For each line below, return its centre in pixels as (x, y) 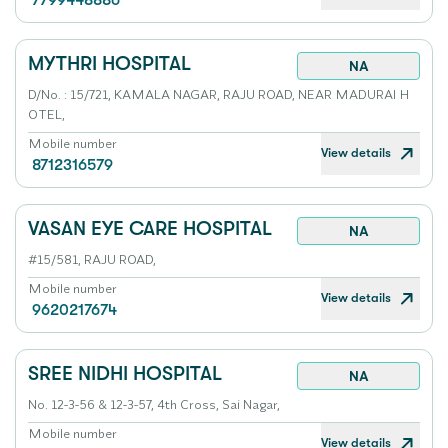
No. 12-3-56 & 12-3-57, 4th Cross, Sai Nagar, (154, 404)
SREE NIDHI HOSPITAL (125, 373)
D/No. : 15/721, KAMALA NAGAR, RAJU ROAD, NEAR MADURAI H (218, 94)
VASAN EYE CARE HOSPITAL (150, 228)
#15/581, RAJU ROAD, (92, 259)
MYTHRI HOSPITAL (109, 63)
